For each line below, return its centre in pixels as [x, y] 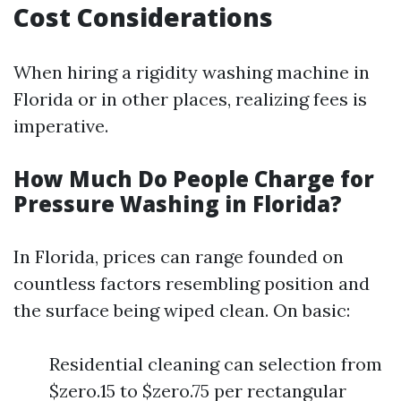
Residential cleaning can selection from [216, 364]
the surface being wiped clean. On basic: [182, 310]
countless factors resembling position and [192, 283]
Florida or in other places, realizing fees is [190, 99]
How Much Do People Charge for [194, 179]
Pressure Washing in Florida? [178, 204]
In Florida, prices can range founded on [179, 256]
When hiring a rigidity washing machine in [192, 72]
